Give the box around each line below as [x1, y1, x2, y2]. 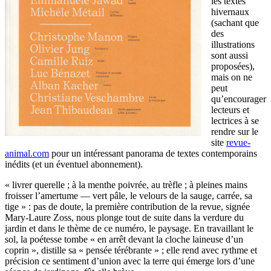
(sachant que [211, 17, 259, 28]
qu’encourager [211, 93, 266, 104]
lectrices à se [211, 115, 259, 126]
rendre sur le [211, 126, 258, 137]
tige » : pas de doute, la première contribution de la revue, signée [5, 201, 250, 212]
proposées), [211, 60, 255, 71]
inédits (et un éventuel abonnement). [5, 158, 143, 169]
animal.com [5, 148, 49, 158]
